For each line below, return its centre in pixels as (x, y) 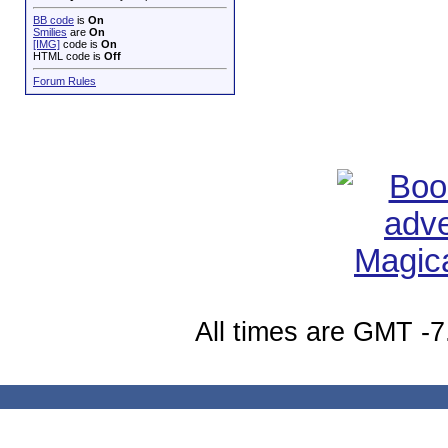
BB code (53, 20)
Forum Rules (64, 81)
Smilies (50, 32)
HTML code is (68, 56)
